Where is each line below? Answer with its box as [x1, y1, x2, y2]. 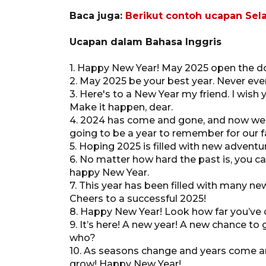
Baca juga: [69, 9, 125, 21]
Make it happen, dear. [69, 101, 173, 113]
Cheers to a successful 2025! [69, 192, 206, 204]
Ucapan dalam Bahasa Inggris [69, 36, 221, 47]
